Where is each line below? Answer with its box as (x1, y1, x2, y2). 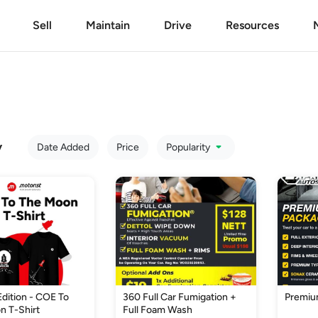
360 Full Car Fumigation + (123, 291, 237, 303)
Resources (225, 18, 279, 32)
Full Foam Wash (123, 304, 193, 316)
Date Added (36, 141, 89, 153)
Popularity (165, 141, 212, 153)
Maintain (85, 18, 130, 32)
